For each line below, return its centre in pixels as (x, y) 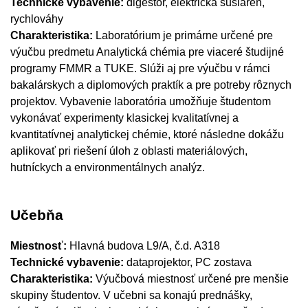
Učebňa (37, 215)
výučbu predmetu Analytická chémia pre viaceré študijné (147, 52)
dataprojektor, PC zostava (188, 262)
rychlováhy (37, 19)
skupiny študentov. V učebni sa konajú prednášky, (131, 295)
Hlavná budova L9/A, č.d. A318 (145, 246)
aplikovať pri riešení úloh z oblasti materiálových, (129, 151)
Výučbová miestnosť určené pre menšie (192, 279)
